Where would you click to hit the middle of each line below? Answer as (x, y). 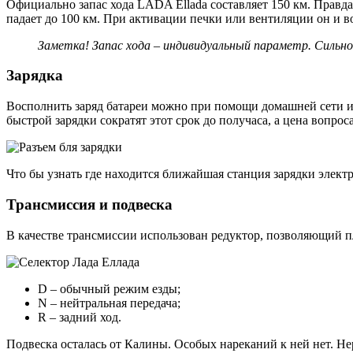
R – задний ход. (80, 317)
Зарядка (35, 76)
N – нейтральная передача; (109, 303)
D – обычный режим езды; (109, 288)
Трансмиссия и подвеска (89, 204)
